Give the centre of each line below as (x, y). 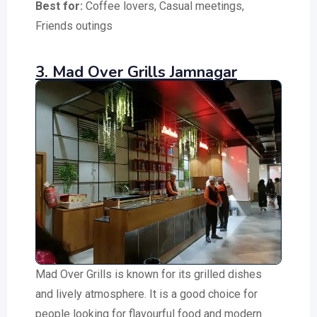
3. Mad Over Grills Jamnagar (136, 72)
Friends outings (74, 25)
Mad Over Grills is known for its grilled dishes (149, 275)
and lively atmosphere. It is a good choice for (146, 294)
